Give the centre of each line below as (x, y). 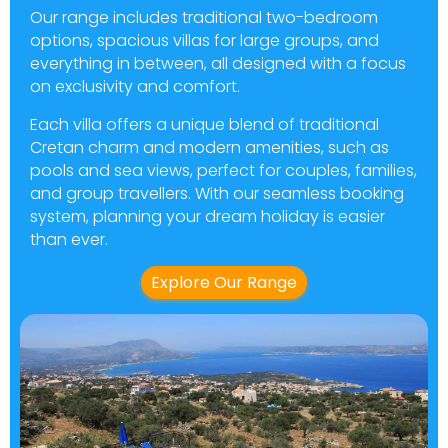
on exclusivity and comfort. (137, 86)
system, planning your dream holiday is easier (207, 216)
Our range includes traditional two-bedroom (204, 17)
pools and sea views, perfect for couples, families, (223, 170)
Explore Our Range (224, 282)
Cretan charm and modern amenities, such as (209, 147)
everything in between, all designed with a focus (218, 63)
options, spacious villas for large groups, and (204, 40)
